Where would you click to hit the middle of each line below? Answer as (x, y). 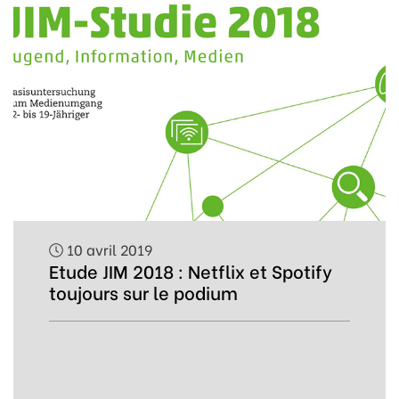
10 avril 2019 (108, 249)
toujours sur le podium (143, 292)
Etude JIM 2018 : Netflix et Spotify (191, 270)
